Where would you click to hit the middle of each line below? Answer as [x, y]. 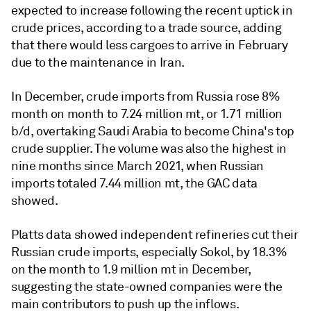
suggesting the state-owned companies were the [147, 287]
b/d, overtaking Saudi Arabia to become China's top [153, 131]
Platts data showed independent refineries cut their [155, 235]
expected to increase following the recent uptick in [152, 10]
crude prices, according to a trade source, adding [146, 28]
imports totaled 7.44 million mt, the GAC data [134, 183]
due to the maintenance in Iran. [98, 62]
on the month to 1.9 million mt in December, [131, 269]
